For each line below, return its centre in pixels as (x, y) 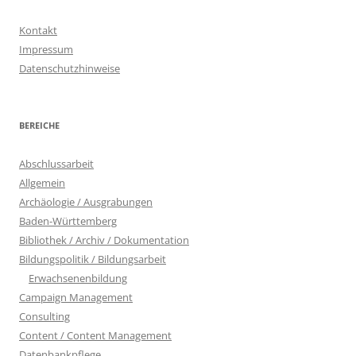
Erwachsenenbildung (78, 278)
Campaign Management (76, 297)
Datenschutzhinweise (70, 68)
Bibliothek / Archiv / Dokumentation (104, 240)
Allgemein (42, 182)
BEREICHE (39, 125)
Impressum (46, 49)
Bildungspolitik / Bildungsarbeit (93, 259)
